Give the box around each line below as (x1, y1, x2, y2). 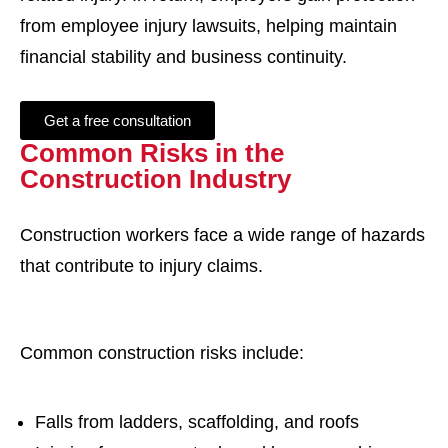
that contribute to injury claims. (20, 256, 263, 276)
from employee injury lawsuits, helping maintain (20, 16, 397, 36)
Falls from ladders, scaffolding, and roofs (35, 412, 359, 432)
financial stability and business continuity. (20, 47, 347, 67)
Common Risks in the (20, 138, 284, 168)
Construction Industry (20, 164, 291, 194)
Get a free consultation (44, 112, 191, 129)
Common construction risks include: (20, 343, 304, 363)
